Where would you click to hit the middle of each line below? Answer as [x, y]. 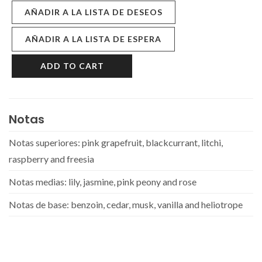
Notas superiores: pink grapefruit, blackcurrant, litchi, [116, 142]
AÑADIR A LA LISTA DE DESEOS [94, 12]
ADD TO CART [72, 66]
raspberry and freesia [51, 159]
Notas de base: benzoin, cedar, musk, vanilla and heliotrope [126, 204]
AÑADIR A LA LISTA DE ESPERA [93, 39]
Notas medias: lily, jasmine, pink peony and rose [103, 182]
